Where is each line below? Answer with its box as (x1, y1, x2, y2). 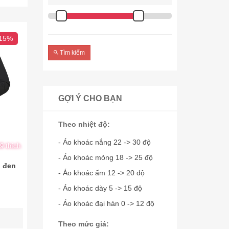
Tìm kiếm (58, 49, 85, 56)
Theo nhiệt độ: (58, 120, 110, 128)
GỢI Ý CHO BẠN (58, 94, 122, 103)
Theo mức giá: (58, 220, 109, 228)
